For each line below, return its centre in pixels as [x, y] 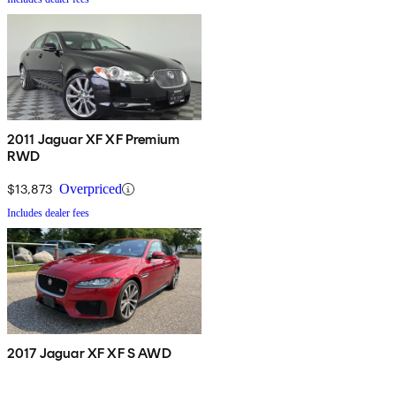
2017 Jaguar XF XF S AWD [89, 354]
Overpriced [91, 189]
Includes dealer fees [48, 213]
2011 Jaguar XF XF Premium [93, 140]
